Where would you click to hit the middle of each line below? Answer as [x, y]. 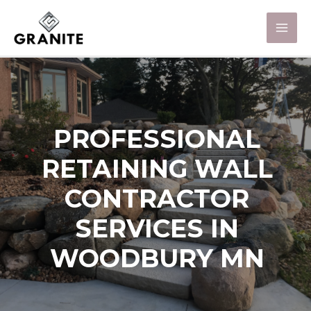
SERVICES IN [157, 228]
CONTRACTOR [157, 198]
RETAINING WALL [157, 168]
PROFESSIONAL [157, 138]
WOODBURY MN [157, 258]
